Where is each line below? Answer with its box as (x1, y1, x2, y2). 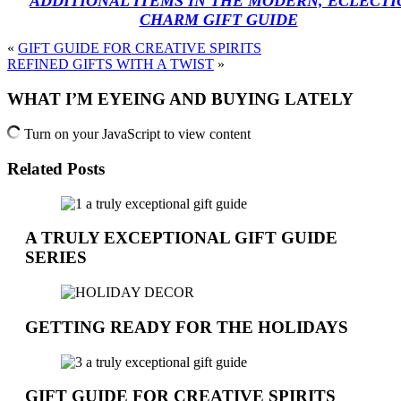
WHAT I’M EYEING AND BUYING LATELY (7, 89, 354, 108)
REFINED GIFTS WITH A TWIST (7, 55, 214, 72)
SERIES (25, 248, 87, 268)
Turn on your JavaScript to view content (21, 126, 251, 142)
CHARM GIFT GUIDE (139, 10, 298, 29)
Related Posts (7, 158, 105, 178)
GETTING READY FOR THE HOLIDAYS (25, 317, 348, 337)
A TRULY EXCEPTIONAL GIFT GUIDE (25, 228, 337, 248)
